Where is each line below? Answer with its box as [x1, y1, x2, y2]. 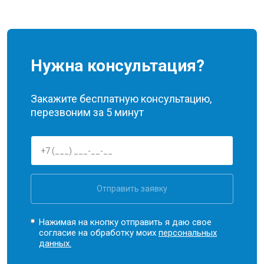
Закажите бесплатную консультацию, [31, 93, 212, 105]
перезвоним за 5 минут [31, 106, 144, 118]
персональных [159, 227, 217, 238]
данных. [39, 238, 72, 249]
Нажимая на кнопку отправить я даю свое [39, 217, 212, 227]
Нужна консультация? [31, 56, 204, 75]
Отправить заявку [97, 184, 167, 193]
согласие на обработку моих [39, 227, 159, 238]
